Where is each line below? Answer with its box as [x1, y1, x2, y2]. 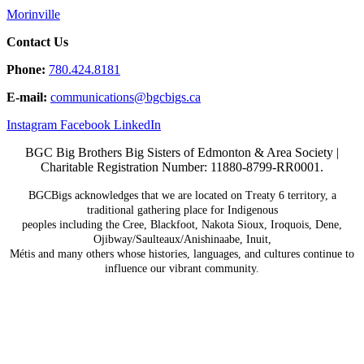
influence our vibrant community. [105, 262, 259, 275]
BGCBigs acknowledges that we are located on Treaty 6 [28, 188, 288, 201]
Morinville [6, 6, 60, 21]
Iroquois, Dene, [271, 218, 342, 231]
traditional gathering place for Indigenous [86, 203, 278, 216]
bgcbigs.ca [146, 89, 201, 104]
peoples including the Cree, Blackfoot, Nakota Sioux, [22, 218, 271, 231]
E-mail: [6, 89, 47, 104]
